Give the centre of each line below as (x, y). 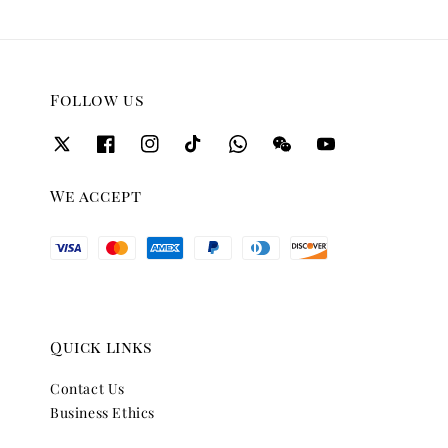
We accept (96, 196)
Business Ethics (102, 413)
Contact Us (87, 389)
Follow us (97, 99)
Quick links (101, 347)
